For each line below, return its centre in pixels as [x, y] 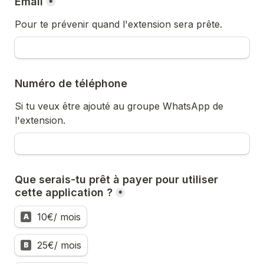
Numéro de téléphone [71, 83]
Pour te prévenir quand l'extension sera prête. [118, 24]
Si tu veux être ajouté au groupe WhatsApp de [119, 106]
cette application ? [64, 192]
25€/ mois [59, 245]
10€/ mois [59, 217]
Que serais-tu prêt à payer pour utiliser [116, 179]
